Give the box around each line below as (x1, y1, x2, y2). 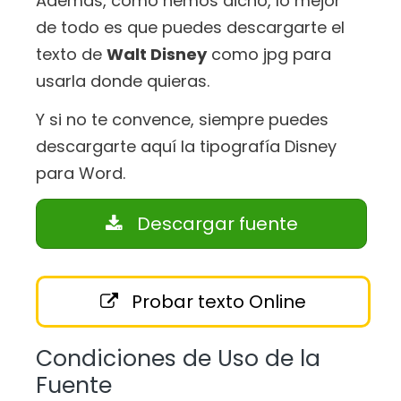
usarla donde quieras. (36, 70, 209, 93)
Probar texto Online (127, 288, 306, 314)
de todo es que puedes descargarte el (36, 16, 345, 39)
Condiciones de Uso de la (36, 342, 320, 374)
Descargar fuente (132, 210, 298, 236)
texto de (36, 43, 107, 66)
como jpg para (207, 43, 331, 66)
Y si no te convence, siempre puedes (36, 107, 328, 131)
